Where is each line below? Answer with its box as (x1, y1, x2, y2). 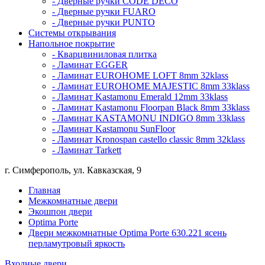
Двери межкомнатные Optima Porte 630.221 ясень (28, 228, 227, 238)
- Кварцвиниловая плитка (52, 49, 157, 60)
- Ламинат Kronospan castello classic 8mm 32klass (52, 134, 245, 145)
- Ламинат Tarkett (52, 145, 121, 156)
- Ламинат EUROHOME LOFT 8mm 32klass (52, 70, 228, 81)
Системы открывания (28, 28, 116, 38)
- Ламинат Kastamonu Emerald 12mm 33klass (52, 92, 228, 102)
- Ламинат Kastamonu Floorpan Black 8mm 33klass (52, 102, 250, 113)
